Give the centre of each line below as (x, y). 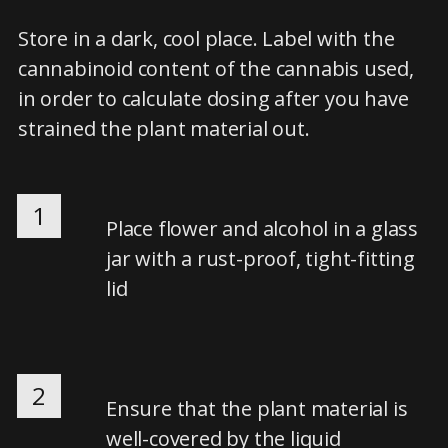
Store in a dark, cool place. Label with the (206, 38)
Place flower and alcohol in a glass (262, 228)
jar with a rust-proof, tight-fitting (260, 258)
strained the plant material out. (164, 128)
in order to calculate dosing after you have (213, 98)
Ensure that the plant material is (257, 408)
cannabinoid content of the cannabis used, (216, 68)
